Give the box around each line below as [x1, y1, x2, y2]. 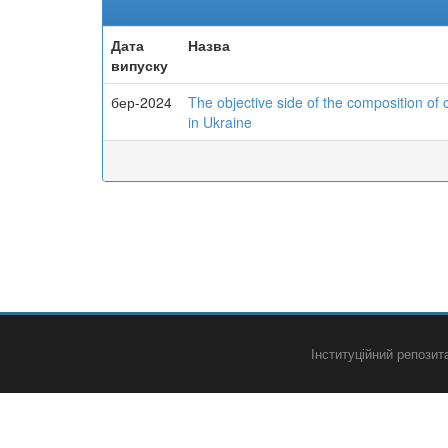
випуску [111, 55, 168, 75]
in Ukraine [188, 112, 252, 132]
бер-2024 [111, 92, 172, 112]
